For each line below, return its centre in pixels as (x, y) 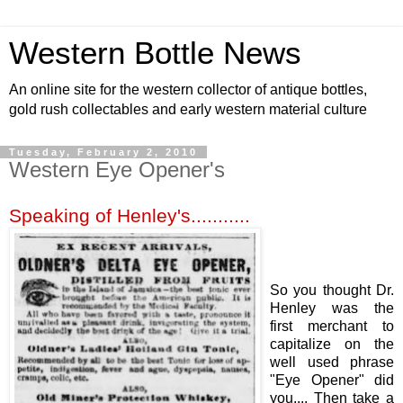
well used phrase (332, 362)
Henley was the (332, 308)
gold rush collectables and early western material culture (188, 109)
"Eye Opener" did (332, 380)
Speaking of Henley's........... (130, 215)
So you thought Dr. (332, 290)
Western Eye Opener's (117, 170)
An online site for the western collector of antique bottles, (188, 90)
